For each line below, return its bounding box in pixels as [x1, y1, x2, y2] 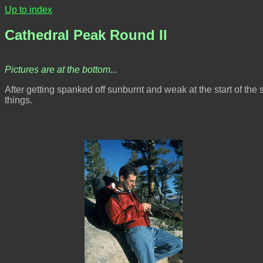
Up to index [5, 5, 52, 15]
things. [5, 95, 32, 105]
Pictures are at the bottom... [5, 64, 117, 75]
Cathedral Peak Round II [5, 26, 167, 43]
